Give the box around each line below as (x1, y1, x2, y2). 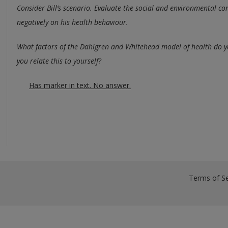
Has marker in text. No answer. (29, 80, 131, 90)
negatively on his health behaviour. (17, 17, 128, 27)
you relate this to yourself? (17, 55, 101, 66)
